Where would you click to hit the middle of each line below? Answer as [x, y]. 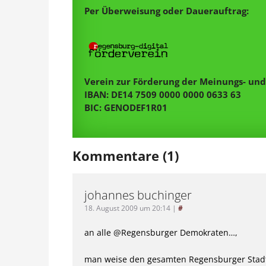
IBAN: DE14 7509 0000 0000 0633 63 [163, 95]
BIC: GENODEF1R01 [126, 108]
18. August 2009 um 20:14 [127, 208]
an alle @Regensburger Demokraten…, [161, 233]
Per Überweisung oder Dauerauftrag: [167, 11]
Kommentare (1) [126, 156]
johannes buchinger [138, 195]
